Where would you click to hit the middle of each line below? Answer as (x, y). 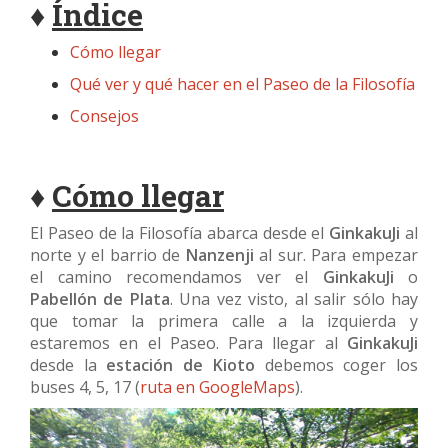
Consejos (104, 116)
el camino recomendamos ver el (176, 277)
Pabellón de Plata (100, 299)
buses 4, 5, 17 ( (85, 387)
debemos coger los (336, 365)
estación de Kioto (180, 365)
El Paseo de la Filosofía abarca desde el (180, 233)
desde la (68, 365)
